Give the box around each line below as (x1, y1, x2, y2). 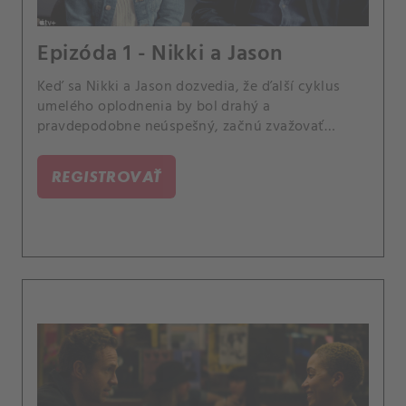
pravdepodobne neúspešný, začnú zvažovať (37, 114, 324, 139)
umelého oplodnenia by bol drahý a (37, 94, 271, 119)
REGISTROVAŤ (52, 166, 162, 186)
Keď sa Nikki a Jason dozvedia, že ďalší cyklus (37, 74, 341, 99)
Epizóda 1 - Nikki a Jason (37, 36, 284, 72)
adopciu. (37, 134, 94, 159)
